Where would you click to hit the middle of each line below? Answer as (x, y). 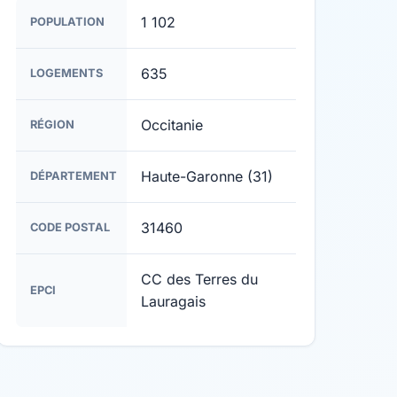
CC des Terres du (199, 279)
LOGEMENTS (66, 73)
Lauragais (173, 301)
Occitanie (172, 125)
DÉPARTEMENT (74, 176)
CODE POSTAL (70, 227)
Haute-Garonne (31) (207, 176)
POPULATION (67, 22)
